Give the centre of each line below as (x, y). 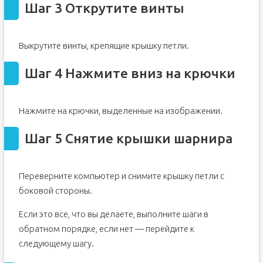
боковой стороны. (55, 190)
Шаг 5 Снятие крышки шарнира (128, 138)
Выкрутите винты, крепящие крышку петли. (104, 45)
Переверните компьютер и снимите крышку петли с (121, 176)
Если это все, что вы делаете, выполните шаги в (113, 214)
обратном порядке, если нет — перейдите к (106, 229)
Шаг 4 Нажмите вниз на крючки (130, 73)
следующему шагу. (56, 243)
